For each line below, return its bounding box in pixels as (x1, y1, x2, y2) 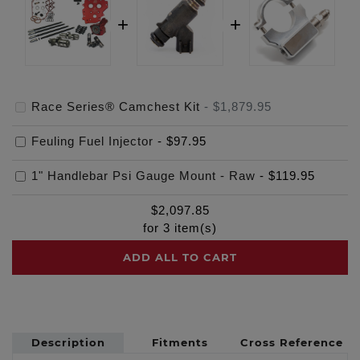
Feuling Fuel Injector (31, 135, 153, 149)
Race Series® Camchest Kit (31, 100, 200, 114)
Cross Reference (240, 336, 344, 350)
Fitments (151, 336, 208, 350)
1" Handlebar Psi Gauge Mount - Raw (31, 170, 256, 183)
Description (31, 336, 105, 350)
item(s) (170, 222, 217, 235)
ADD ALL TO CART (123, 251, 237, 264)
